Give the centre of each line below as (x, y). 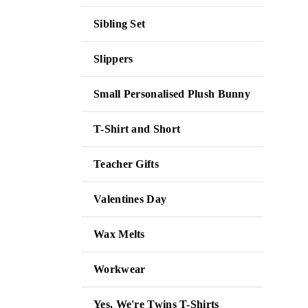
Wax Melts (119, 234)
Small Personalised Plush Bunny (172, 94)
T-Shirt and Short (137, 129)
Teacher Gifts (126, 164)
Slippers (113, 59)
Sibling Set (120, 24)
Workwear (120, 269)
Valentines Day (130, 199)
